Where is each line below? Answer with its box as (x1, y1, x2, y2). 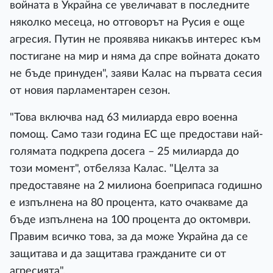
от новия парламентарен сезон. (10, 85, 170, 96)
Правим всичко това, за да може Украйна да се (10, 232, 248, 242)
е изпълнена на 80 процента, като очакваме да (10, 197, 248, 208)
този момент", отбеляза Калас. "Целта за (10, 163, 219, 174)
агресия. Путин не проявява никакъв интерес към (10, 34, 261, 44)
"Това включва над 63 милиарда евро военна (10, 112, 238, 122)
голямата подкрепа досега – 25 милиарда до (10, 146, 239, 157)
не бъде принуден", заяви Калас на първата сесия (10, 68, 262, 79)
